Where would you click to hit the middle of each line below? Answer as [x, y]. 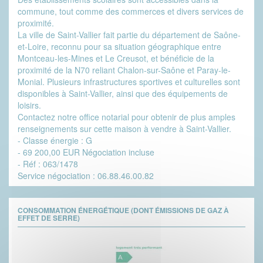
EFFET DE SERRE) [49, 218]
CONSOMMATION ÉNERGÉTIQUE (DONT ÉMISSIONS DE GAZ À [123, 210]
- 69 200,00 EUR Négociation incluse [86, 152]
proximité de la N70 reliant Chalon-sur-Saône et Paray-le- [124, 70]
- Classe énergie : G [55, 141]
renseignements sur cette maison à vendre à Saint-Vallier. [124, 129]
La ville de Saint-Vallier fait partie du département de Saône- [129, 35]
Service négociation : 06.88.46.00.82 [86, 176]
